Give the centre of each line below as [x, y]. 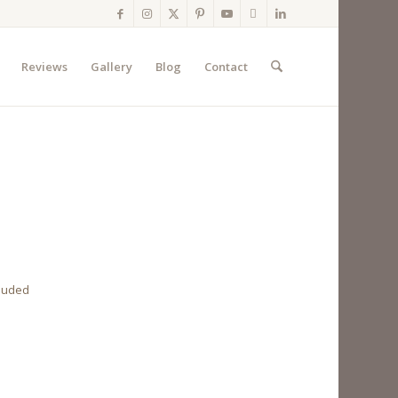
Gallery [111, 67]
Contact [226, 67]
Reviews [44, 67]
